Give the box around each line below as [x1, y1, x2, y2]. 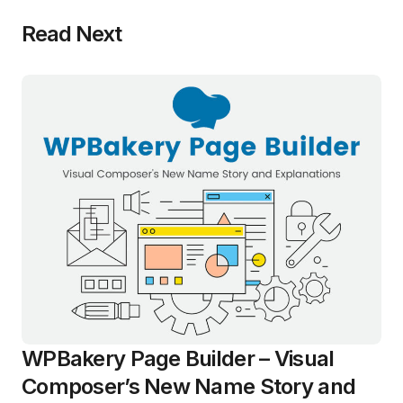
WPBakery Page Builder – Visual [22, 345, 335, 372]
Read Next [22, 21, 122, 48]
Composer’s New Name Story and [22, 373, 356, 400]
